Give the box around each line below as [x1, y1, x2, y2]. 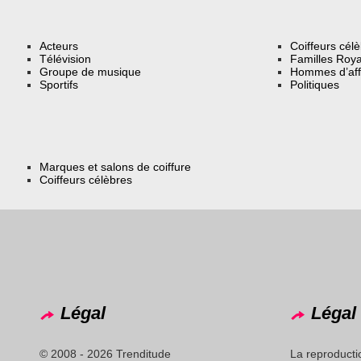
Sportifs [39, 78, 79, 92]
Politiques [290, 78, 340, 92]
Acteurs [39, 39, 79, 53]
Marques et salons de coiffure [39, 160, 192, 173]
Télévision [39, 52, 92, 66]
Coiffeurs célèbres [39, 172, 133, 186]
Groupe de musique [39, 65, 142, 79]
